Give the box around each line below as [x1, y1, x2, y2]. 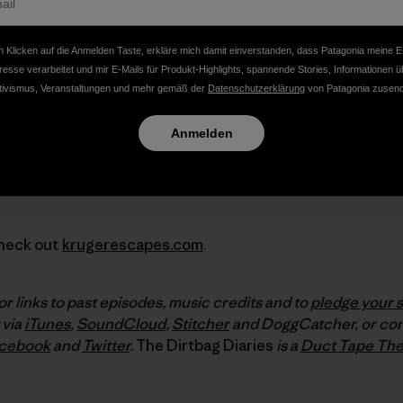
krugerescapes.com [62, 234, 203, 255]
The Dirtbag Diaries [136, 335, 273, 355]
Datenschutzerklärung [208, 83, 305, 94]
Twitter [82, 335, 130, 355]
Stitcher [172, 313, 229, 334]
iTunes [24, 313, 70, 334]
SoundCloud [76, 313, 166, 334]
